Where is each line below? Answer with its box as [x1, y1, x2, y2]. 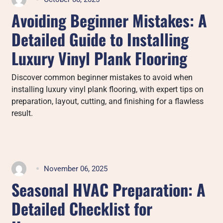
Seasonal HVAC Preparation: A [11, 177, 206, 201]
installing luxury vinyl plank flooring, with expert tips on [11, 84, 204, 94]
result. [11, 108, 33, 118]
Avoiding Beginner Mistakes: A [11, 8, 208, 32]
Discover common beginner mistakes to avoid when [11, 72, 193, 82]
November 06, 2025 [44, 164, 108, 173]
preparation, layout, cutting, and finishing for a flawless [11, 96, 204, 106]
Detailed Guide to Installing [11, 27, 189, 51]
